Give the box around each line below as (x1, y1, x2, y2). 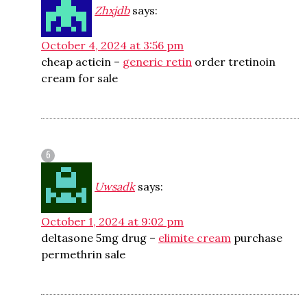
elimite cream (158, 231, 231, 245)
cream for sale (41, 71, 118, 85)
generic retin (123, 55, 192, 69)
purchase (231, 231, 282, 245)
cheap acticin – (41, 55, 123, 69)
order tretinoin (192, 55, 275, 69)
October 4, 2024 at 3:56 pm (41, 38, 184, 52)
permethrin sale (41, 247, 125, 261)
